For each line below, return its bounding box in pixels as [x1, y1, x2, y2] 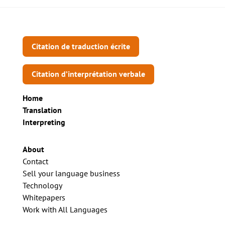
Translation [22, 105, 62, 116]
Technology [22, 180, 62, 191]
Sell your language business [22, 168, 120, 179]
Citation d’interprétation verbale [31, 69, 145, 79]
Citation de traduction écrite [31, 41, 130, 51]
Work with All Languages [22, 204, 107, 215]
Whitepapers [22, 192, 65, 203]
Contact [22, 156, 48, 167]
